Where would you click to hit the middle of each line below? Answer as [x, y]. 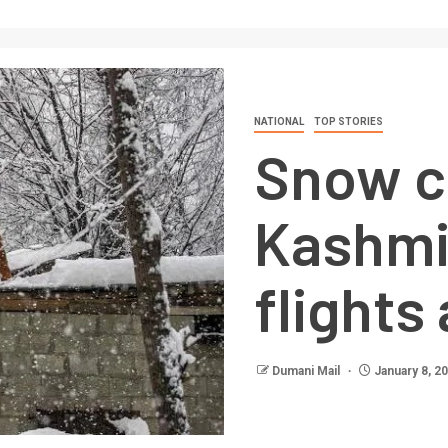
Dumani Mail [307, 371]
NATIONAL [279, 122]
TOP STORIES [348, 122]
